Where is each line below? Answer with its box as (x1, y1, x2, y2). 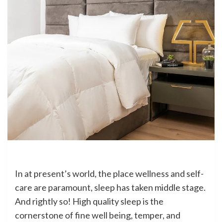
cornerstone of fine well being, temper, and (15, 209, 180, 221)
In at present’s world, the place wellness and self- (15, 167, 204, 179)
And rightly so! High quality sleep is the (15, 195, 164, 207)
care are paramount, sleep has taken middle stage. (15, 181, 206, 193)
